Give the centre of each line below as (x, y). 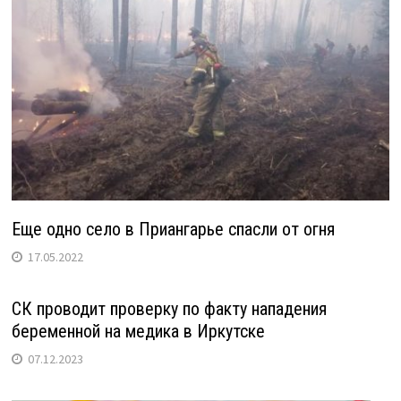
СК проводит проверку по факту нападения (169, 308)
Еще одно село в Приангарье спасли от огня (173, 229)
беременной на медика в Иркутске (138, 331)
